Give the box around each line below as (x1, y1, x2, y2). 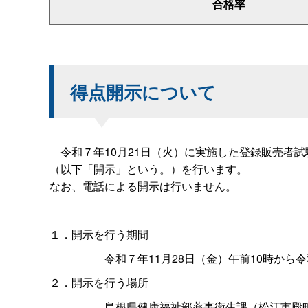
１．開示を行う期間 (49, 225, 148, 242)
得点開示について (70, 78, 216, 104)
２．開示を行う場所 (49, 274, 148, 290)
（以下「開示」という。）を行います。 (49, 160, 247, 177)
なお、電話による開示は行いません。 (49, 177, 236, 194)
